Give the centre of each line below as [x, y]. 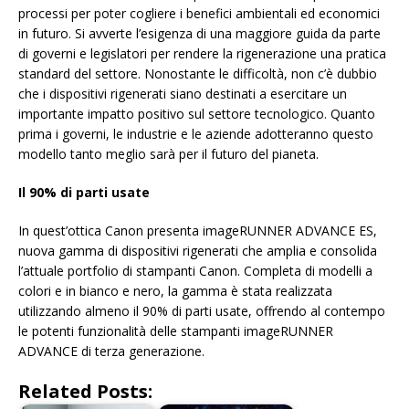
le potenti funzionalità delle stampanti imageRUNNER [176, 331]
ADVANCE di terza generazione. [111, 351]
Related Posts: [85, 392]
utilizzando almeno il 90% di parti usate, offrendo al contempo [202, 311]
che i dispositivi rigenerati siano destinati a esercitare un [183, 94]
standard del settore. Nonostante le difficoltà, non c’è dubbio [198, 74]
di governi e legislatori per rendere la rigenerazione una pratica [202, 54]
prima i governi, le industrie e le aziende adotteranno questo [196, 134]
